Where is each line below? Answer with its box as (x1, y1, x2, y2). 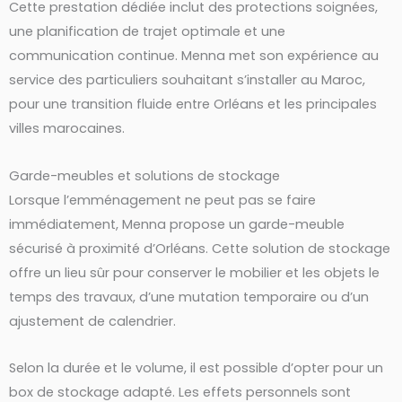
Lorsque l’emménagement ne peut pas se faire (9, 190, 316, 209)
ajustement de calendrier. (9, 311, 176, 330)
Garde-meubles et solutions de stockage (9, 166, 280, 185)
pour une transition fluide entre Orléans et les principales (9, 95, 377, 114)
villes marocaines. (9, 119, 125, 138)
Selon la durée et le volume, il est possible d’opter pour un (9, 359, 383, 378)
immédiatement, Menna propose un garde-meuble (9, 214, 345, 233)
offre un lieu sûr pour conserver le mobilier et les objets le (9, 263, 380, 282)
